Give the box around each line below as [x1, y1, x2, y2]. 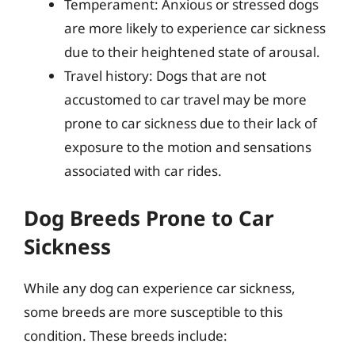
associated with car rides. [64, 162, 222, 180]
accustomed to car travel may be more [64, 90, 307, 109]
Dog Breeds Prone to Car [24, 203, 274, 232]
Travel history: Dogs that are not [64, 67, 266, 85]
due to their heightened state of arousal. [64, 43, 320, 61]
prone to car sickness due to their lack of [64, 114, 317, 132]
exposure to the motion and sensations [64, 138, 311, 156]
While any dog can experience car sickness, [24, 278, 296, 297]
